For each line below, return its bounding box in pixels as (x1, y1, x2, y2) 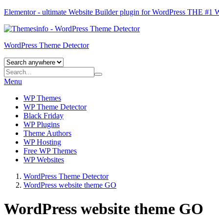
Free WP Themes (23, 147, 77, 155)
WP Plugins (23, 120, 60, 129)
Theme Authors (23, 129, 71, 137)
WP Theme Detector (23, 103, 87, 111)
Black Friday (23, 111, 64, 120)
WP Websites (23, 155, 64, 164)
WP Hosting (23, 138, 61, 146)
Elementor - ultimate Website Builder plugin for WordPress (4, 8, 187, 16)
